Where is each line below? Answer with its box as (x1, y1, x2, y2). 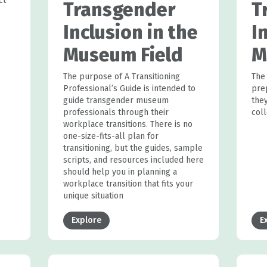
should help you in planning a (63, 166, 177, 177)
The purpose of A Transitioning (63, 71, 180, 82)
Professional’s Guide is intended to (63, 83, 195, 94)
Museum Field (63, 43, 183, 66)
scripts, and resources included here (63, 154, 204, 165)
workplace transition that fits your (63, 178, 193, 189)
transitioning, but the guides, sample (63, 142, 203, 153)
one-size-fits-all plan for (63, 131, 159, 141)
